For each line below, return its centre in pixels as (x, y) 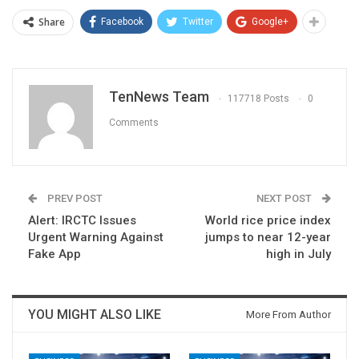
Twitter (198, 22)
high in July (298, 254)
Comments (134, 122)
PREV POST (74, 199)
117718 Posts (258, 98)
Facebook (122, 22)
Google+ (270, 22)
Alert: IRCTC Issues (82, 221)
